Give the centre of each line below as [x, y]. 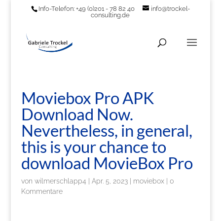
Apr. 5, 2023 [110, 181]
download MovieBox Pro [107, 163]
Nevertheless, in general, [107, 130]
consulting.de [110, 15]
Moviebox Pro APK [87, 98]
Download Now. [77, 114]
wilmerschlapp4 [60, 181]
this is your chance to [93, 147]
